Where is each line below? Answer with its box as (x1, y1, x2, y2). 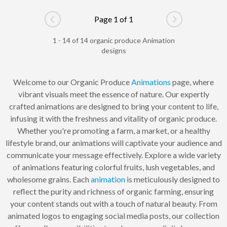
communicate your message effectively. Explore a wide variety (6, 150, 221, 160)
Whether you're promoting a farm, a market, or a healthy (17, 126, 210, 136)
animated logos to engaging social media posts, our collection (8, 211, 219, 221)
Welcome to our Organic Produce (13, 77, 131, 87)
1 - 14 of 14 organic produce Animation (52, 36, 175, 45)
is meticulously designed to (125, 174, 220, 184)
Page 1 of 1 (94, 14, 133, 24)
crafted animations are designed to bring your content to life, (9, 101, 218, 111)
